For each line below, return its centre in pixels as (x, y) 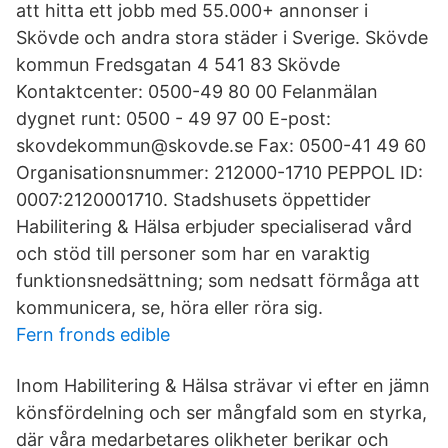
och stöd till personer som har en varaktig (193, 253)
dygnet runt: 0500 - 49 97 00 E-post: (173, 118)
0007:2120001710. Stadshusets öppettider (193, 199)
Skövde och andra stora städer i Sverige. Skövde (222, 37)
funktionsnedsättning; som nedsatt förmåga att (218, 280)
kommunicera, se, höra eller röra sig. (169, 307)
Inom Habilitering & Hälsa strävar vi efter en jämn (223, 385)
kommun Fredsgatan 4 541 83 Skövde (178, 64)
